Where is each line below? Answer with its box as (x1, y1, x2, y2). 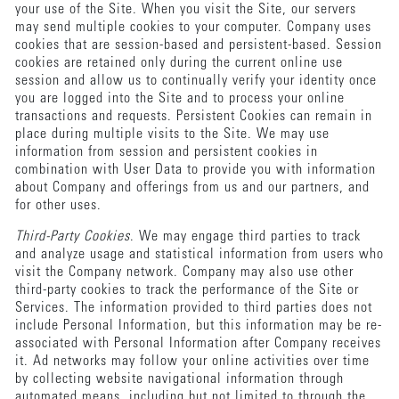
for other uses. (14, 198, 122, 213)
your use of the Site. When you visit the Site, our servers (14, 2, 356, 17)
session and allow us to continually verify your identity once (14, 73, 377, 88)
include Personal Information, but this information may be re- (14, 318, 382, 333)
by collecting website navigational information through (14, 371, 344, 387)
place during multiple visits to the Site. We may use (14, 126, 330, 142)
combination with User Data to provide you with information (14, 162, 376, 177)
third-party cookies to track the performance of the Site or (14, 282, 359, 297)
